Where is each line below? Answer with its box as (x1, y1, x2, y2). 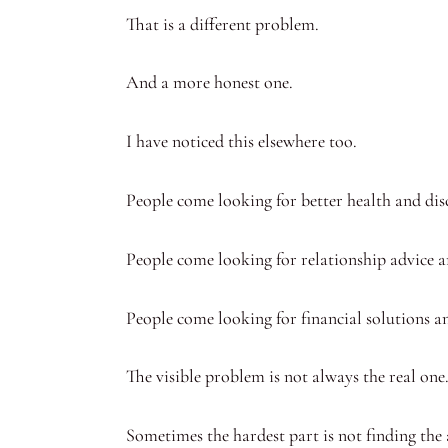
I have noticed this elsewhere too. (126, 130, 357, 153)
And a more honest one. (126, 71, 293, 94)
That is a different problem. (126, 12, 319, 35)
